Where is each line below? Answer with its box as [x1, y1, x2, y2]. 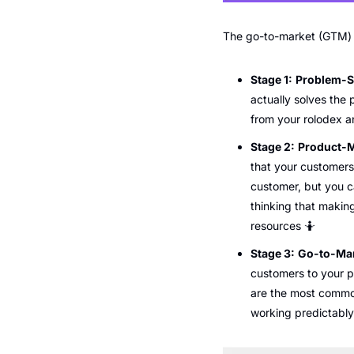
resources [250, 218, 304, 232]
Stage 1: [250, 72, 292, 86]
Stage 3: [250, 246, 295, 260]
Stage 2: [250, 139, 295, 153]
